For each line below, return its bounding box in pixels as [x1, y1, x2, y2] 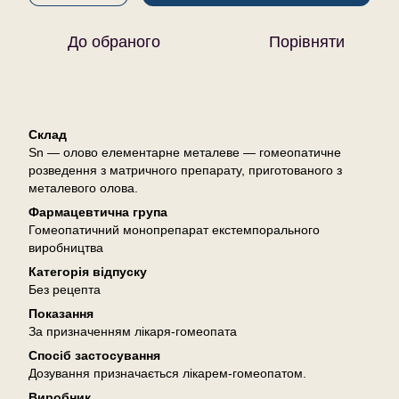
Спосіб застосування [28, 347, 160, 362]
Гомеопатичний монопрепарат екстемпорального [28, 222, 320, 237]
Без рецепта [28, 281, 101, 297]
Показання [28, 305, 94, 321]
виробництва [28, 240, 103, 255]
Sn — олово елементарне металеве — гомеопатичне [28, 144, 341, 159]
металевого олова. [28, 180, 138, 195]
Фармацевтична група [28, 204, 167, 219]
